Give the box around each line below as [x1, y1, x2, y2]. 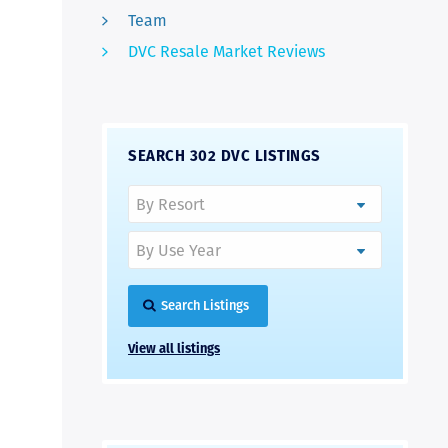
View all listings [128, 340, 220, 356]
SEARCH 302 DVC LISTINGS [128, 146, 321, 165]
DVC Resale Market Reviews [127, 41, 325, 61]
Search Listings [161, 298, 250, 314]
